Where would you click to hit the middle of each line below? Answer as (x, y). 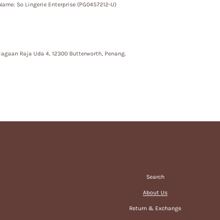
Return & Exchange (155, 208)
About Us (155, 192)
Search (155, 177)
